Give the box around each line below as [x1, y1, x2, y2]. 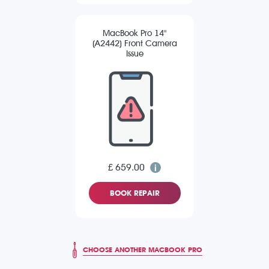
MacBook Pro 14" [103, 28, 166, 39]
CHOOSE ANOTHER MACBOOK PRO [83, 245, 202, 254]
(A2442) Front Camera [92, 38, 177, 49]
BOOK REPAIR [109, 189, 160, 198]
